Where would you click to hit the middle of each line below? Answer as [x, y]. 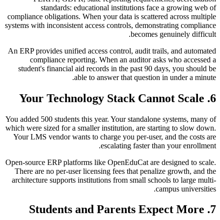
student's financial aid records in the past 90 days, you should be [117, 68]
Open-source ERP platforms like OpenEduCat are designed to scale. [111, 162]
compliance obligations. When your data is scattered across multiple [112, 16]
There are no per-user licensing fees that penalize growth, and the [115, 171]
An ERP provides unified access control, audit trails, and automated [112, 51]
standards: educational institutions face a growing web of [128, 7]
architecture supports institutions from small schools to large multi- [114, 180]
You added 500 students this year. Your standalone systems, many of [111, 119]
